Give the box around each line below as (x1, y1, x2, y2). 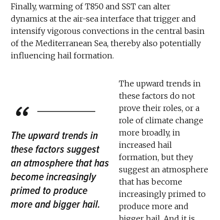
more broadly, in (119, 127, 180, 137)
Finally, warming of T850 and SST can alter (11, 1, 171, 11)
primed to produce (11, 184, 88, 197)
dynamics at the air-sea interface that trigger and (11, 13, 196, 24)
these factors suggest (11, 142, 100, 156)
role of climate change (119, 115, 203, 125)
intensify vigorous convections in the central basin (11, 26, 205, 36)
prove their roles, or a (119, 103, 199, 113)
